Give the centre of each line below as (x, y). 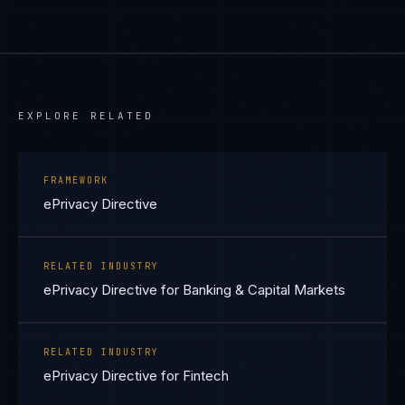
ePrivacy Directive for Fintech (136, 376)
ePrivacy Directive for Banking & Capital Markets (194, 290)
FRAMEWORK (76, 180)
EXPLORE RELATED (86, 116)
